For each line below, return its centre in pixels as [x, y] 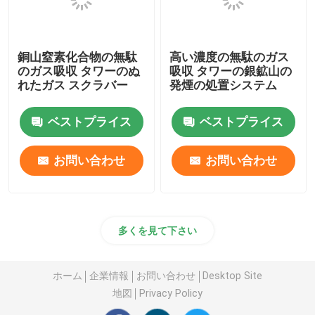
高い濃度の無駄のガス [230, 57]
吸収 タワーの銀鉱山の [231, 71]
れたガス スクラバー [73, 85]
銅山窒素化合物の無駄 [78, 57]
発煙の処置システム [224, 85]
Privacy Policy [171, 294]
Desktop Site [233, 276]
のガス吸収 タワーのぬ [79, 71]
